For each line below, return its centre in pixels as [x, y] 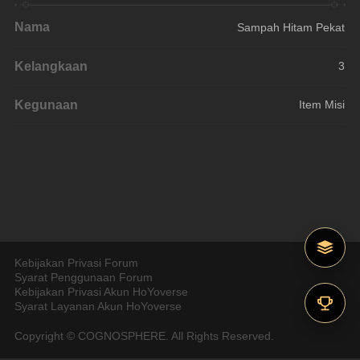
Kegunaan [47, 105]
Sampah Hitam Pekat [291, 28]
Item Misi [322, 105]
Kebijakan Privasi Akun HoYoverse [102, 292]
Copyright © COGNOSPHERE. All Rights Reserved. [145, 336]
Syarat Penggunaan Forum [84, 278]
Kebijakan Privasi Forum [77, 264]
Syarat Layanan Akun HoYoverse [98, 307]
